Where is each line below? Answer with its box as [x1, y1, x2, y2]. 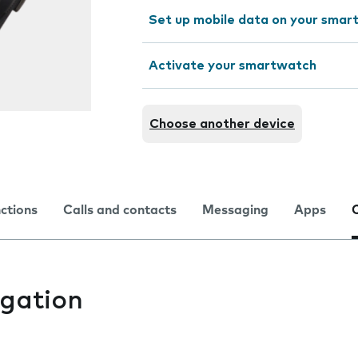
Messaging [202, 204, 268, 217]
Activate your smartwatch [149, 59, 316, 72]
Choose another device [149, 117, 295, 130]
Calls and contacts [63, 204, 177, 217]
